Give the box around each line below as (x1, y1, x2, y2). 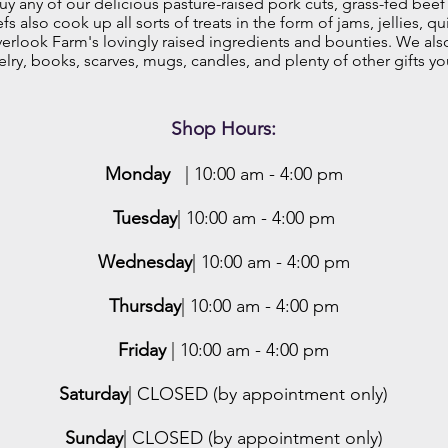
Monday (104, 163, 180, 185)
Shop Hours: (171, 117, 276, 140)
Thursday (108, 295, 181, 317)
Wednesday (97, 251, 192, 273)
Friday (118, 339, 171, 361)
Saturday (59, 383, 128, 405)
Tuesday (112, 207, 177, 229)
